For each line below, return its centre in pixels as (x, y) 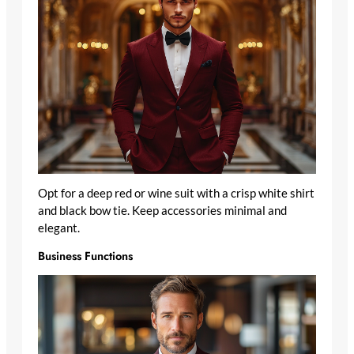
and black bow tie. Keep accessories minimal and (162, 211)
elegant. (59, 228)
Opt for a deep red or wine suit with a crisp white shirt (176, 194)
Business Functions (85, 255)
